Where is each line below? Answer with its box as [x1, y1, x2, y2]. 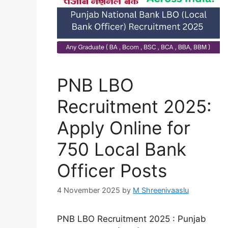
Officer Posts [57, 160, 167, 182]
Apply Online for [57, 117, 190, 139]
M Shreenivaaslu [133, 186, 189, 195]
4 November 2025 [57, 186, 120, 195]
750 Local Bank [57, 138, 186, 160]
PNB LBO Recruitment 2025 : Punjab [57, 214, 206, 224]
